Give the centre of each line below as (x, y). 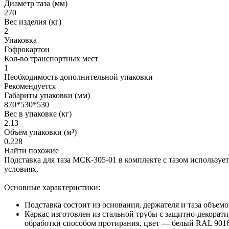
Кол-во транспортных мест (51, 59)
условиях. (21, 169)
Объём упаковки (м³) (40, 132)
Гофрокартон (27, 50)
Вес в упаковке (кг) (38, 114)
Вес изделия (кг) (33, 22)
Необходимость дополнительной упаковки (78, 77)
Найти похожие (31, 151)
